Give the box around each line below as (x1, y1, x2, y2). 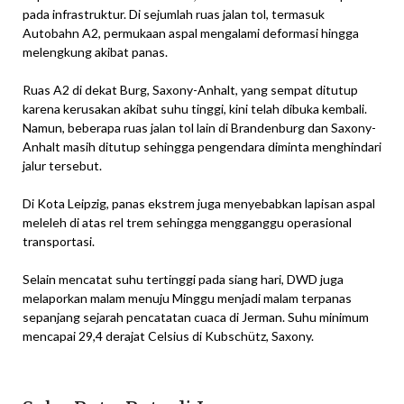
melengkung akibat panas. (23, 43, 168, 60)
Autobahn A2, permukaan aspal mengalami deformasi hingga (23, 24, 359, 41)
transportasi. (23, 233, 95, 249)
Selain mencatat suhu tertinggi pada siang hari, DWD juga (23, 271, 344, 287)
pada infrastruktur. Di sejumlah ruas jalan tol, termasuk (23, 5, 325, 22)
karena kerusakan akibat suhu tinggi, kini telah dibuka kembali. (23, 100, 367, 116)
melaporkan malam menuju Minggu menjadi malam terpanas (23, 289, 352, 306)
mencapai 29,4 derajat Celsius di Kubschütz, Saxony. (23, 327, 314, 344)
